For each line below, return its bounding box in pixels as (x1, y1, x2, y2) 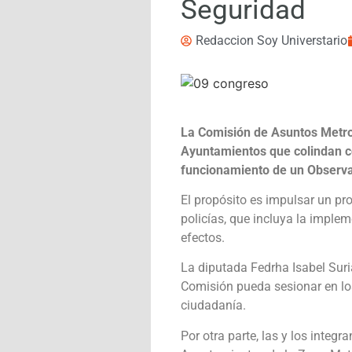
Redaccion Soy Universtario (196, 32, 348, 48)
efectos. (181, 230, 225, 246)
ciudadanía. (181, 298, 247, 313)
